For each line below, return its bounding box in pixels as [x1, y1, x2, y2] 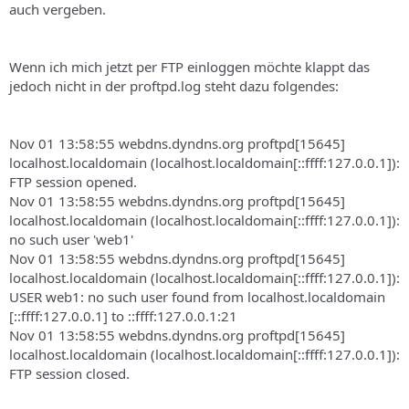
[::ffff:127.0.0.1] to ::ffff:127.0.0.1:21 [9, 306, 237, 325]
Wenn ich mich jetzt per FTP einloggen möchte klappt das [9, 57, 370, 76]
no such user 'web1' [9, 229, 133, 248]
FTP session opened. [9, 172, 137, 191]
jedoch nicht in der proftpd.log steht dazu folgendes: [9, 76, 339, 95]
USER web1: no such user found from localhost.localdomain [9, 287, 385, 306]
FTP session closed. [9, 363, 130, 383]
